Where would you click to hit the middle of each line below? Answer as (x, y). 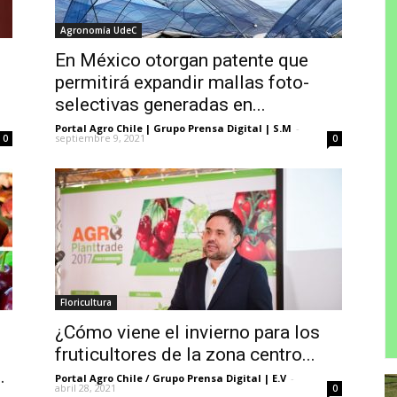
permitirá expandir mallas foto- (182, 82)
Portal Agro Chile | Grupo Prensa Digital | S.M (173, 128)
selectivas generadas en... (160, 105)
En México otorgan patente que (182, 60)
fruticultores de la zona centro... (185, 354)
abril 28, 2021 (86, 388)
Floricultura (86, 302)
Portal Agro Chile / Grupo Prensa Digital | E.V (171, 378)
